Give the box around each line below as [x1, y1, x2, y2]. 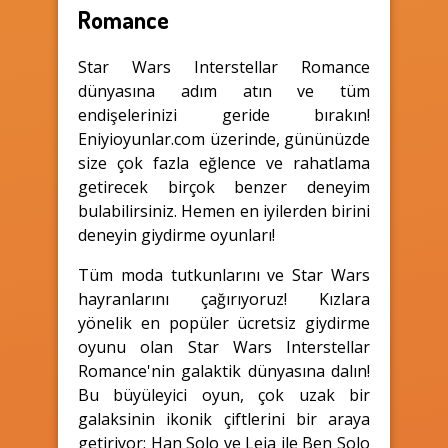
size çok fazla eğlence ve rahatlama [78, 151, 370, 174]
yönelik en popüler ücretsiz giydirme [78, 311, 370, 334]
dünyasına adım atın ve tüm [78, 79, 370, 102]
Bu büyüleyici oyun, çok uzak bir [78, 383, 370, 406]
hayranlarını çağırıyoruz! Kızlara [78, 287, 370, 310]
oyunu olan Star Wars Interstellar [78, 335, 370, 358]
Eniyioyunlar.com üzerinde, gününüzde [78, 127, 370, 150]
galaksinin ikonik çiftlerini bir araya [78, 407, 370, 430]
